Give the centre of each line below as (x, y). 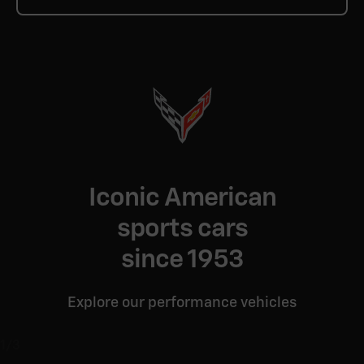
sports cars (182, 229)
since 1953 (182, 260)
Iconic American (182, 198)
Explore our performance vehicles (182, 303)
